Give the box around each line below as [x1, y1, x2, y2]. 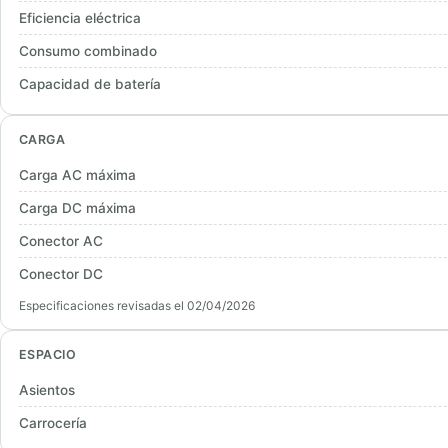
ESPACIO [19, 347, 77, 362]
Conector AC [19, 233, 103, 249]
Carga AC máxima [19, 167, 136, 183]
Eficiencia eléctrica [19, 10, 141, 26]
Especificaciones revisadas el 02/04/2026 [19, 298, 255, 313]
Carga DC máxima [19, 200, 136, 216]
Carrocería [19, 415, 87, 431]
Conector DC [19, 266, 103, 282]
